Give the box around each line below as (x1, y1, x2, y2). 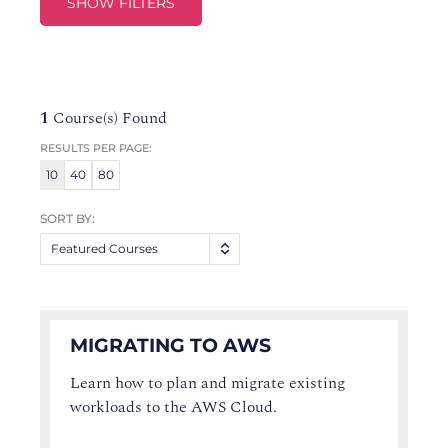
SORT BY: (40, 211, 95, 227)
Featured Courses (51, 240, 158, 256)
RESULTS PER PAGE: (40, 141, 152, 155)
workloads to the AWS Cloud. (70, 394, 277, 419)
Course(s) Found (49, 106, 167, 130)
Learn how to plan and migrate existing (70, 370, 345, 395)
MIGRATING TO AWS (70, 333, 271, 357)
